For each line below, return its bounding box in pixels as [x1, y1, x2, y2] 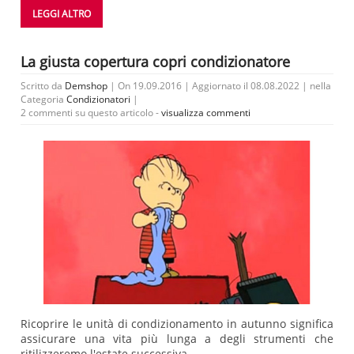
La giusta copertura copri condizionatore [21, 52, 290, 72]
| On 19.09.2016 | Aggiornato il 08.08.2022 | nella [107, 79, 331, 93]
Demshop [65, 79, 107, 93]
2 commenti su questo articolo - [21, 106, 161, 120]
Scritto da [21, 79, 65, 93]
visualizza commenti [161, 106, 250, 120]
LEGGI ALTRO [32, 7, 91, 21]
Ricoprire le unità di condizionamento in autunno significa [21, 316, 333, 332]
